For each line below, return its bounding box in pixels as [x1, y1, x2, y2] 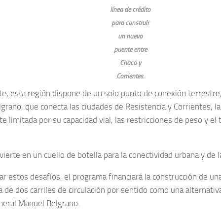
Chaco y [119, 58, 141, 67]
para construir [111, 18, 149, 27]
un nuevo [118, 32, 143, 40]
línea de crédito [110, 5, 150, 13]
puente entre [113, 45, 147, 53]
